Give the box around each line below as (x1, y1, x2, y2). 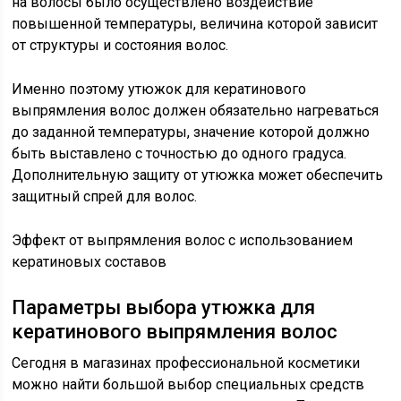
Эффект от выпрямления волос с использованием (12, 232, 354, 249)
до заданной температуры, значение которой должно (12, 124, 371, 141)
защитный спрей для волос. (12, 188, 198, 205)
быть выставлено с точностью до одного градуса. (12, 145, 347, 162)
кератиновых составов (12, 253, 167, 270)
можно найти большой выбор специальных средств (12, 376, 365, 393)
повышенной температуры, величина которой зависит (12, 15, 379, 32)
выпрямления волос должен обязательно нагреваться (12, 102, 380, 119)
